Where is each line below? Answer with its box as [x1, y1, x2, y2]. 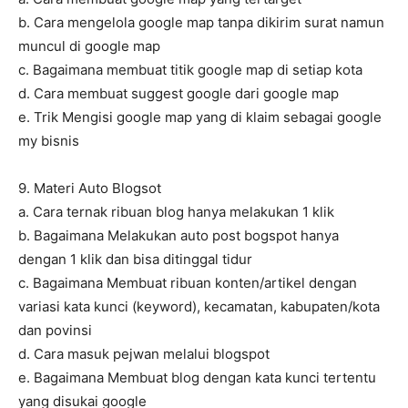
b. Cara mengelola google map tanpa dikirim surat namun [18, 14, 384, 32]
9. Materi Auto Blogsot [18, 179, 161, 198]
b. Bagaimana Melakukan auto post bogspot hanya [18, 227, 339, 245]
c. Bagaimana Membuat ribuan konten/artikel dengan [18, 274, 357, 292]
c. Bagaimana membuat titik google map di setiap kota [18, 61, 362, 79]
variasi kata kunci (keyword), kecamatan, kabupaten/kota [18, 298, 380, 316]
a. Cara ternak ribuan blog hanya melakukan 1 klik [18, 203, 334, 221]
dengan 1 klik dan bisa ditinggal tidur [18, 250, 252, 269]
